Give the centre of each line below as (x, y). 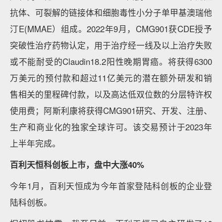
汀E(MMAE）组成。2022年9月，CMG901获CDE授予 (111, 29)
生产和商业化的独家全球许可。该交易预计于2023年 (111, 127)
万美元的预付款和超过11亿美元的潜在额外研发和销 (111, 78)
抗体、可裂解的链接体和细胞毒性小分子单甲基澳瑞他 (111, 12)
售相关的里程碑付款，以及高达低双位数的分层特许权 (111, 94)
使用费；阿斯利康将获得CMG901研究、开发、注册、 (111, 111)
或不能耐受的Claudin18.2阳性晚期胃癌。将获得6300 (111, 61)
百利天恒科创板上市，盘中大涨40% (77, 165)
